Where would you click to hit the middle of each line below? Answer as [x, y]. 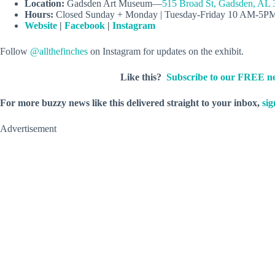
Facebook [85, 25]
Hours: [39, 14]
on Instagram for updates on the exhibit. [166, 51]
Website [41, 25]
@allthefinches [59, 51]
